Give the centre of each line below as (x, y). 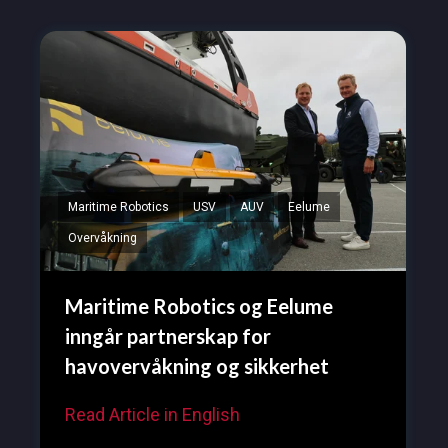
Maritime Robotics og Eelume (198, 306)
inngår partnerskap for (167, 336)
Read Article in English (152, 415)
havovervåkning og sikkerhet (196, 366)
